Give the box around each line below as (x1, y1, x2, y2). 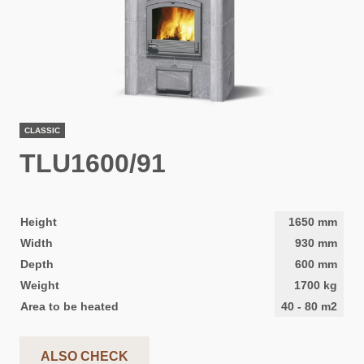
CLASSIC (24, 125, 60, 135)
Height (19, 214, 57, 228)
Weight (19, 278, 59, 292)
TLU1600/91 (19, 148, 166, 178)
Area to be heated (19, 299, 119, 313)
